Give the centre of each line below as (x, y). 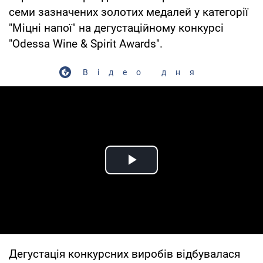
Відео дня (143, 72)
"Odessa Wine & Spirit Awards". (86, 43)
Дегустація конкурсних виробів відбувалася (124, 254)
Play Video (174, 173)
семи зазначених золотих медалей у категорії (129, 12)
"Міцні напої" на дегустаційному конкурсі (116, 28)
